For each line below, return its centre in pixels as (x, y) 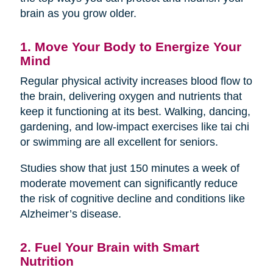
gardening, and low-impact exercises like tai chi (134, 126)
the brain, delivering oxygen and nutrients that (131, 96)
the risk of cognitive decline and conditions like (132, 198)
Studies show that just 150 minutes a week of (129, 168)
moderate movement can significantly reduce (129, 183)
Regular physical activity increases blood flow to (136, 81)
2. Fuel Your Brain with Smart (109, 247)
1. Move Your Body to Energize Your (130, 46)
